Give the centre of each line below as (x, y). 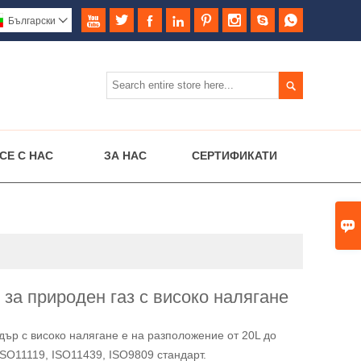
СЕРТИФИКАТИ (234, 155)
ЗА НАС (125, 155)
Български (32, 21)
